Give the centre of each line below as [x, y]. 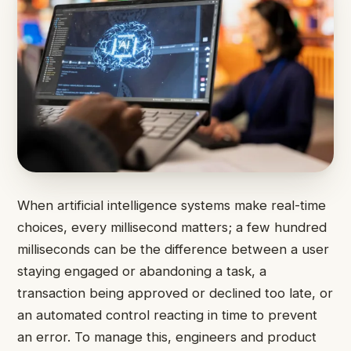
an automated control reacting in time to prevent [167, 315]
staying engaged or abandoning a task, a [142, 271]
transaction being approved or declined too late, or [175, 293]
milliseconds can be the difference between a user [173, 250]
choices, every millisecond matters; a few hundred [172, 228]
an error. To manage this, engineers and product [167, 337]
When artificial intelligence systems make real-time [172, 206]
